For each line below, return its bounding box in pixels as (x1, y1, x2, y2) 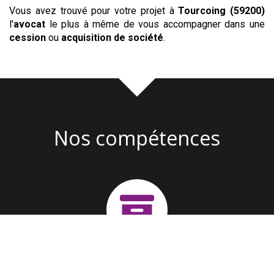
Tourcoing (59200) (178, 5, 265, 17)
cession (9, 32, 46, 43)
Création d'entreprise (72, 239, 202, 256)
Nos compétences (54, 124, 220, 152)
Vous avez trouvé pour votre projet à (9, 5, 179, 17)
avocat (13, 18, 45, 30)
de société (114, 32, 163, 43)
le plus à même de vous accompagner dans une (45, 18, 265, 30)
